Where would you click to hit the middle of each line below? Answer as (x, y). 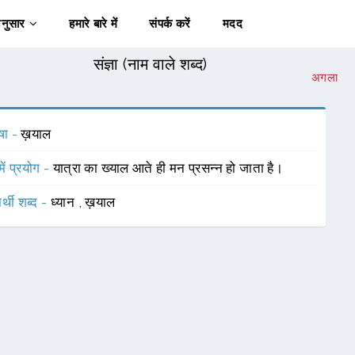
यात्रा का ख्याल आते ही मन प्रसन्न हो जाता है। (168, 168)
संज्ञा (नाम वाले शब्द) (150, 64)
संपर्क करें (170, 24)
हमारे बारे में (94, 24)
